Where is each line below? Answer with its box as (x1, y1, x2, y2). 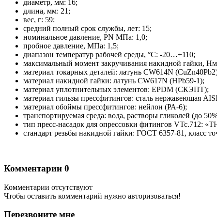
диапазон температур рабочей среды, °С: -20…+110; (23, 50, 195, 59)
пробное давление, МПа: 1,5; (23, 42, 119, 50)
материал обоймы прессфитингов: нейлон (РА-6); (23, 103, 187, 111)
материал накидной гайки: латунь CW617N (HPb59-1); (23, 77, 204, 85)
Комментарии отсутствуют (4, 183, 93, 191)
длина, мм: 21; (23, 7, 70, 15)
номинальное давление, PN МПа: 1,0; (23, 33, 147, 42)
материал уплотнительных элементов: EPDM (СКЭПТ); (23, 85, 209, 94)
